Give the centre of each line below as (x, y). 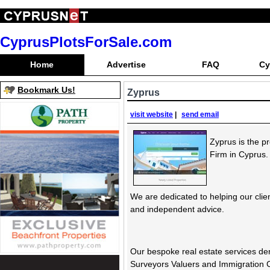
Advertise (127, 64)
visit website (152, 115)
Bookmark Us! (46, 90)
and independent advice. (177, 209)
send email (200, 115)
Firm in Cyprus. (239, 154)
